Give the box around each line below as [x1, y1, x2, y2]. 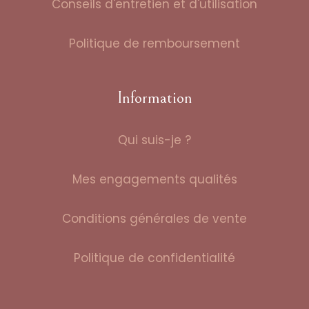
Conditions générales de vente [62, 210, 247, 227]
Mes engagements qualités [72, 170, 237, 188]
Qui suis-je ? [118, 131, 191, 148]
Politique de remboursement [69, 34, 240, 52]
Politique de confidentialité [74, 249, 235, 266]
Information [117, 88, 192, 108]
